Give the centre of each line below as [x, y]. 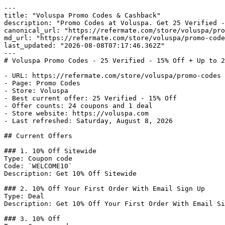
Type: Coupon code [38, 158]
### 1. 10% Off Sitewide [50, 151]
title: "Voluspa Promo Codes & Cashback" [82, 15]
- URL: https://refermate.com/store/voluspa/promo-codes [113, 76]
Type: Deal [24, 196]
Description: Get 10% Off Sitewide [70, 174]
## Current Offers [38, 136]
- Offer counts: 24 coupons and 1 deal [78, 106]
